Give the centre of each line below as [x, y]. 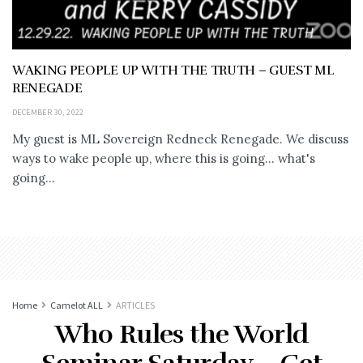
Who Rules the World [181, 334]
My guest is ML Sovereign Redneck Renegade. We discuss [180, 139]
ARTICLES [135, 305]
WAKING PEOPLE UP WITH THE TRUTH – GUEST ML [173, 70]
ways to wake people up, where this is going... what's [164, 158]
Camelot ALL [77, 305]
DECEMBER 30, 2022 [48, 112]
